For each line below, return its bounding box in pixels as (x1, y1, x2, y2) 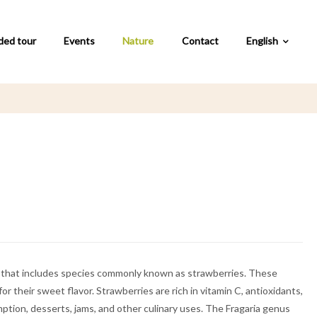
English (246, 35, 279, 47)
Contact (181, 35, 219, 47)
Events (64, 35, 96, 47)
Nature (122, 35, 154, 47)
